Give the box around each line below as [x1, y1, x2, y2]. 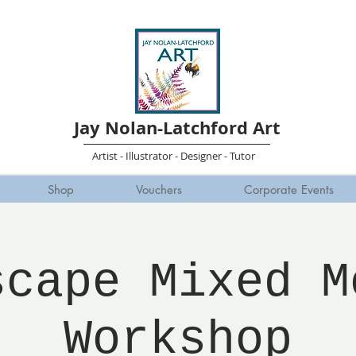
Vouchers [135, 181, 182, 197]
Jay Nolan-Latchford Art [73, 115, 281, 140]
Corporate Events [243, 181, 334, 197]
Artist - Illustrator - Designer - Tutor [91, 148, 255, 163]
